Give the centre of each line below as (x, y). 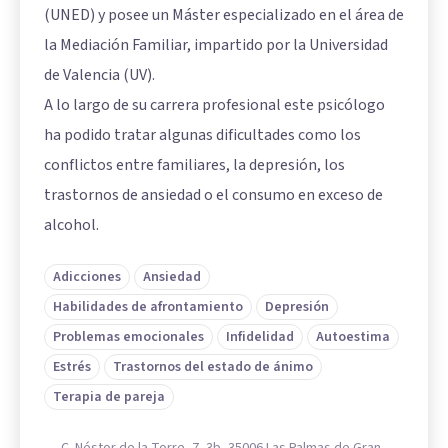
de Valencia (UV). (99, 75)
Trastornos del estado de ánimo (213, 367)
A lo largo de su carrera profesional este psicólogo (214, 105)
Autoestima (353, 337)
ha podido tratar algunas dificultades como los (202, 135)
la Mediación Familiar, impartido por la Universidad (216, 45)
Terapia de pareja (109, 397)
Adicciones (87, 277)
